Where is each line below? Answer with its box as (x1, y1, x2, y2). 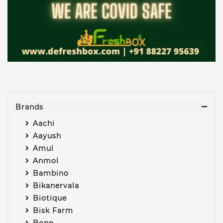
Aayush (33, 131, 61, 140)
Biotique (33, 193, 67, 203)
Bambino (33, 168, 69, 178)
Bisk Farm (33, 206, 73, 215)
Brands (15, 102, 43, 111)
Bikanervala (33, 181, 79, 190)
